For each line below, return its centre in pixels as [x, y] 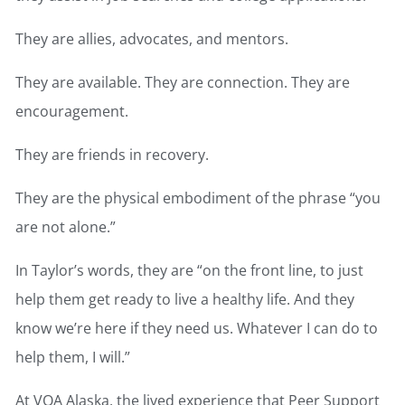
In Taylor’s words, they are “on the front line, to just [189, 271]
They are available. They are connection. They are [183, 83]
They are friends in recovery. [112, 155]
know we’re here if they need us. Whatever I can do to [197, 329]
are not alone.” [66, 227]
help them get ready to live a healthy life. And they [185, 300]
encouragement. [72, 112]
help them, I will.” [73, 358]
